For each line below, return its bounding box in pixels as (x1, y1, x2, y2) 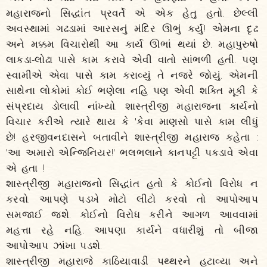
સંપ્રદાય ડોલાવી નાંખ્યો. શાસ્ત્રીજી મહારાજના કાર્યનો (6, 99, 258, 113)
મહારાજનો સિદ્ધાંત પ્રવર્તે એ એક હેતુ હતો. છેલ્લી (6, 6, 258, 20)
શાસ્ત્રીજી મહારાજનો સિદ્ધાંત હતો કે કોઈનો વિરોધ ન (6, 176, 258, 190)
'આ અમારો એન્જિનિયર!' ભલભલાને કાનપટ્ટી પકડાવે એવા (6, 145, 258, 159)
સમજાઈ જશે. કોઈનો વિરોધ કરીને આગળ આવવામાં (6, 207, 258, 221)
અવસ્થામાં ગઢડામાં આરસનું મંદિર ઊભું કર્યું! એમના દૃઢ (6, 21, 258, 35)
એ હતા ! (6, 161, 44, 175)
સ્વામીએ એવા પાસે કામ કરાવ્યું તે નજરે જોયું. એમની (6, 68, 258, 82)
